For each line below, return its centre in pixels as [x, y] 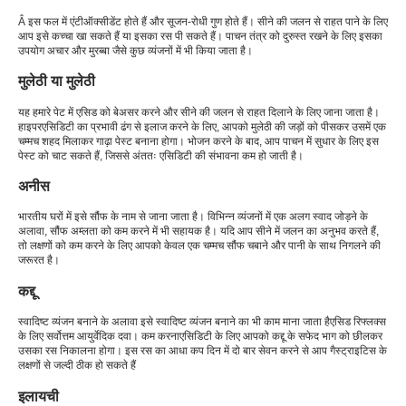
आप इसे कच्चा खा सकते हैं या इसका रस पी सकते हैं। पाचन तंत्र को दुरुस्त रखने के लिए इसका [200, 36]
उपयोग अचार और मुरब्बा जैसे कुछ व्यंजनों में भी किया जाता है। [135, 50]
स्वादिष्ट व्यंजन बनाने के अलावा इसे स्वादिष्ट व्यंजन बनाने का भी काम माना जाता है [174, 322]
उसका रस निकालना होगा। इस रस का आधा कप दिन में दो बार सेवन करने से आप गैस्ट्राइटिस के [203, 351]
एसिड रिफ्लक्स [358, 322]
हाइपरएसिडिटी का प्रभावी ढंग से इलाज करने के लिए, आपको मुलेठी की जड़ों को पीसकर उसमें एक [202, 126]
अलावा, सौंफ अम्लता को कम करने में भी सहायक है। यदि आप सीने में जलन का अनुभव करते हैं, [198, 232]
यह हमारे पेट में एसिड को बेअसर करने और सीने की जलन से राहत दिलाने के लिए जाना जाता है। [199, 112]
